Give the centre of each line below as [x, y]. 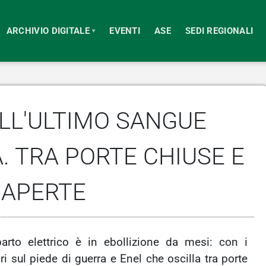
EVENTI [125, 31]
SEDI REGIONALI [219, 31]
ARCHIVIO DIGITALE [48, 31]
